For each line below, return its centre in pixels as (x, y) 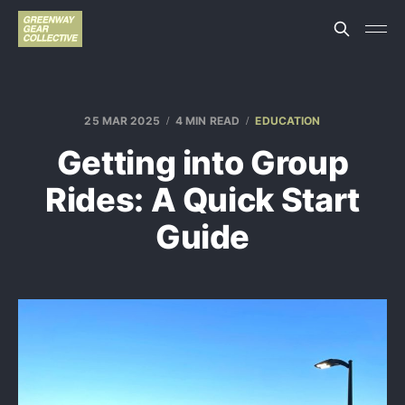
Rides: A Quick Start (202, 200)
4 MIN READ (208, 121)
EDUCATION (288, 121)
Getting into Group (202, 163)
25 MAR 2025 (122, 121)
